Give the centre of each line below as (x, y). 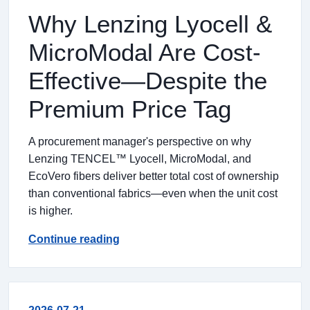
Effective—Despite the (148, 81)
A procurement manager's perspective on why (140, 142)
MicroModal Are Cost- (145, 52)
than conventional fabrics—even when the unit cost (153, 193)
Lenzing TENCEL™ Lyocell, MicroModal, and (140, 159)
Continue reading (74, 239)
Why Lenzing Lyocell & (150, 24)
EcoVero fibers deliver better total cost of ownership (154, 176)
